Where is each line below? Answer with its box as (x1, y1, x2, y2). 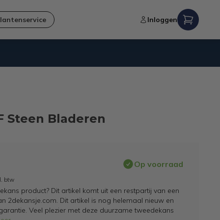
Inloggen (147, 15, 177, 24)
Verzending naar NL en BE (58, 72, 142, 81)
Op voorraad (134, 159, 183, 169)
